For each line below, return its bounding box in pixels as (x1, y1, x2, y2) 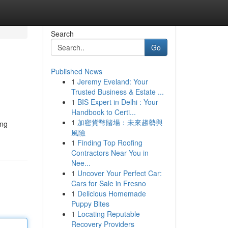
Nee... (71, 158, 91, 168)
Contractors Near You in (71, 148, 149, 158)
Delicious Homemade (77, 188, 146, 198)
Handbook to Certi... (71, 107, 136, 117)
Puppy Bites (71, 198, 109, 209)
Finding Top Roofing (77, 137, 142, 148)
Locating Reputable (77, 209, 140, 219)
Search (50, 28, 74, 39)
